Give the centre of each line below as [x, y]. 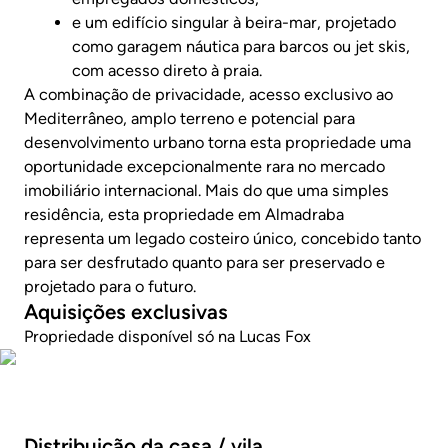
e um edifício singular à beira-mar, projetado [234, 23]
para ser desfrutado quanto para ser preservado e [204, 263]
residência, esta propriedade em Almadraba [184, 215]
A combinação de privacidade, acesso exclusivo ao [208, 95]
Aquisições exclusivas [126, 312]
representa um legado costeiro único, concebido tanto [222, 239]
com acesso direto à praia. [167, 71]
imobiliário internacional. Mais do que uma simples [206, 191]
